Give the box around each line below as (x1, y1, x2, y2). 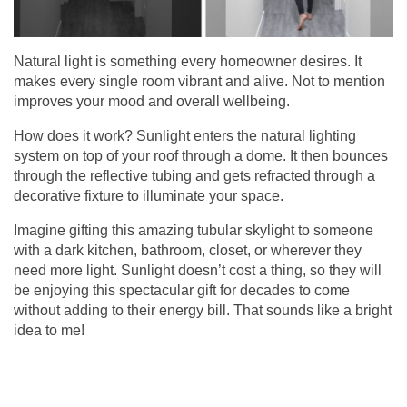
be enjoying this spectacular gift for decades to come (14, 283, 350, 299)
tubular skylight (197, 223, 294, 239)
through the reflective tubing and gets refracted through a (14, 168, 375, 184)
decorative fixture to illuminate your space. (14, 188, 283, 204)
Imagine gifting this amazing (14, 223, 197, 239)
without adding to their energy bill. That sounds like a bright (14, 303, 392, 319)
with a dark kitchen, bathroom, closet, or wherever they (14, 243, 362, 259)
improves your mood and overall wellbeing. (14, 94, 290, 110)
